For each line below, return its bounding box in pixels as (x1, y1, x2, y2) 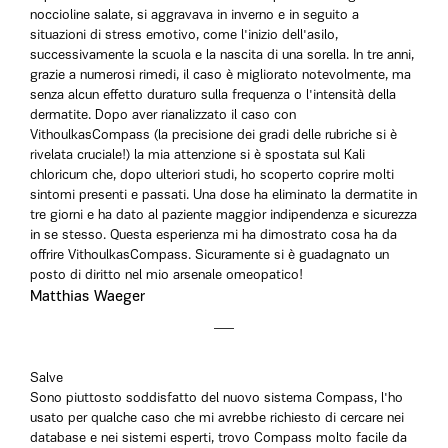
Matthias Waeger (30, 289, 145, 305)
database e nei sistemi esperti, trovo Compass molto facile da (30, 431, 407, 446)
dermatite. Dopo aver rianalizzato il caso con (30, 108, 296, 123)
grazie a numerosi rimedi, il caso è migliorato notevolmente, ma (30, 68, 411, 83)
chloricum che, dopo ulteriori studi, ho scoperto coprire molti (30, 168, 394, 183)
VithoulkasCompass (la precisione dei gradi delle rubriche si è (30, 128, 397, 143)
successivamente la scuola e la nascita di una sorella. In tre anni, (30, 48, 414, 63)
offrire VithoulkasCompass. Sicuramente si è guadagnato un (30, 248, 389, 263)
